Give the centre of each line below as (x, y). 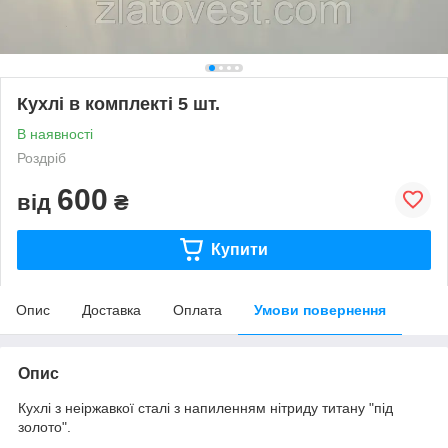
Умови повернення (320, 309)
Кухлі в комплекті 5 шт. (118, 103)
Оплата (197, 309)
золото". (44, 426)
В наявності (55, 133)
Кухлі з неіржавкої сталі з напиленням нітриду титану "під (205, 407)
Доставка (111, 309)
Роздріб (41, 157)
